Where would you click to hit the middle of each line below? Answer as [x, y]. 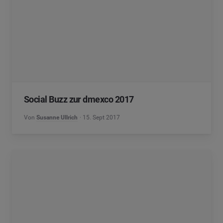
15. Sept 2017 [102, 117]
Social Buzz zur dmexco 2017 [79, 99]
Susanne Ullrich [57, 117]
